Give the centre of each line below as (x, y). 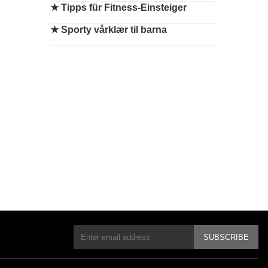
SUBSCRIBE (226, 237)
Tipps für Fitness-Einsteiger (124, 7)
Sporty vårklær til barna (114, 30)
